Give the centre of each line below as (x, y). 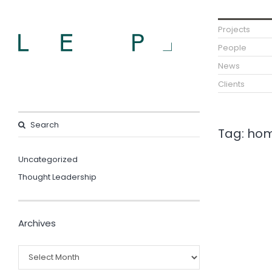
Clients (231, 84)
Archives (37, 223)
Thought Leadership (57, 177)
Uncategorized (48, 159)
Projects (234, 29)
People (232, 48)
